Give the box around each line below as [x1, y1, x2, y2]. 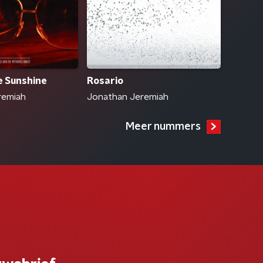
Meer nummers [126, 121, 201, 132]
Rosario [87, 76, 123, 86]
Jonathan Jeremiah [87, 92, 168, 102]
